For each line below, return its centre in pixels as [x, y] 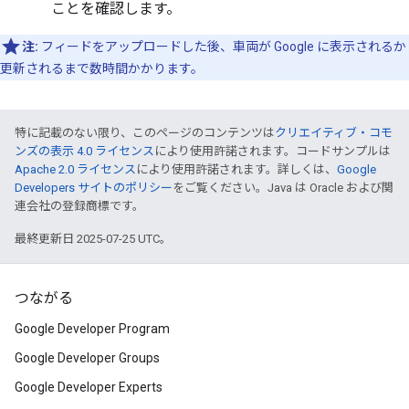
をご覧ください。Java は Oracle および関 [283, 188]
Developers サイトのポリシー [94, 188]
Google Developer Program [92, 329]
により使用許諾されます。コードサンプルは [273, 151]
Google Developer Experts [89, 387]
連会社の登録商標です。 [79, 206]
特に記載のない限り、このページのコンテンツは [145, 133]
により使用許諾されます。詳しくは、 [236, 169]
